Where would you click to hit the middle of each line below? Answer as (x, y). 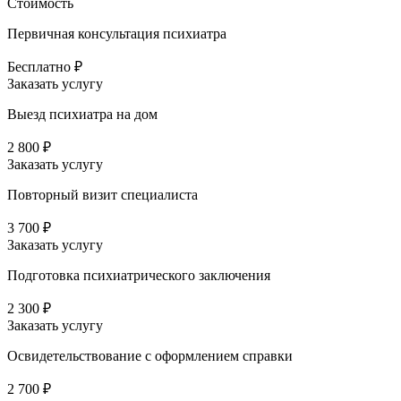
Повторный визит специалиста (102, 195)
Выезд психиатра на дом (82, 115)
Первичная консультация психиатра (117, 34)
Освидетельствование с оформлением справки (150, 356)
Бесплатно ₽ (45, 67)
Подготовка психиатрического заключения (139, 276)
